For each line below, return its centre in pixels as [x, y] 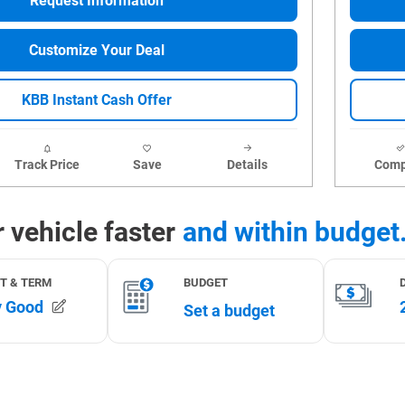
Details [247, 165]
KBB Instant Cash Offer [97, 100]
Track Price [47, 165]
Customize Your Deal [97, 51]
